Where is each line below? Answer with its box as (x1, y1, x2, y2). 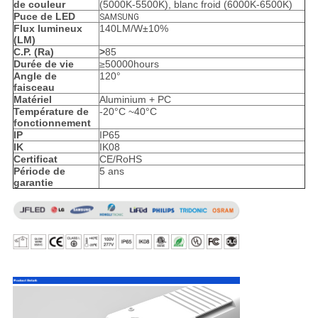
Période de (13, 165, 65, 177)
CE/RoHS (99, 153, 142, 165)
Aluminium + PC (99, 94, 171, 106)
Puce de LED (13, 11, 75, 23)
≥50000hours (99, 58, 159, 70)
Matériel (13, 94, 52, 106)
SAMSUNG (99, 12, 139, 23)
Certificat (13, 153, 57, 165)
